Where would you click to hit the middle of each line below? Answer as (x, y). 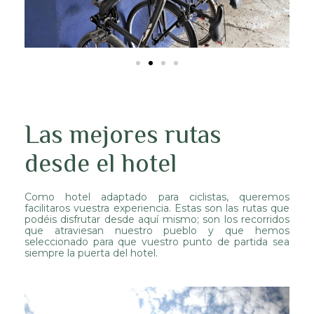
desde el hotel (101, 163)
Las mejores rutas (123, 134)
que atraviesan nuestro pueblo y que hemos (157, 230)
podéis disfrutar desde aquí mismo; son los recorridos (157, 219)
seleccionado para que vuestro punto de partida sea (157, 241)
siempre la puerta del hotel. (91, 253)
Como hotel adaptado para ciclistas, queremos (157, 197)
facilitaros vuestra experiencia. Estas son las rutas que (157, 208)
